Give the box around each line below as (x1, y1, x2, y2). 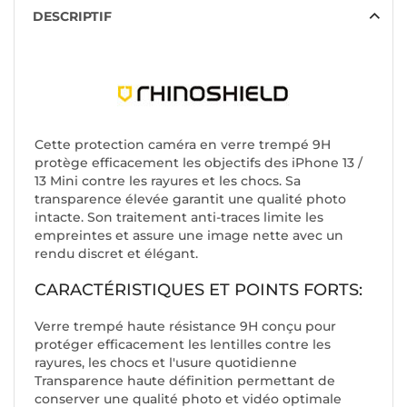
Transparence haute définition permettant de (35, 372, 335, 390)
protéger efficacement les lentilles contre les (35, 336, 331, 353)
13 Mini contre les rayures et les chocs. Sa (35, 173, 301, 190)
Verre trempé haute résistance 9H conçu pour (35, 318, 336, 335)
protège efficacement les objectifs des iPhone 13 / (35, 154, 362, 172)
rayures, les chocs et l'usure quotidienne (35, 354, 297, 372)
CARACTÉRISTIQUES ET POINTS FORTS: (35, 280, 362, 301)
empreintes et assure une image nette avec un (35, 227, 343, 244)
